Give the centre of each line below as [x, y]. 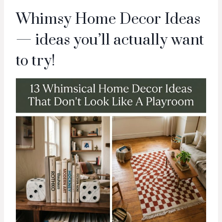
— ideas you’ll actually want [110, 40]
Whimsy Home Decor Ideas [108, 19]
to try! [35, 61]
